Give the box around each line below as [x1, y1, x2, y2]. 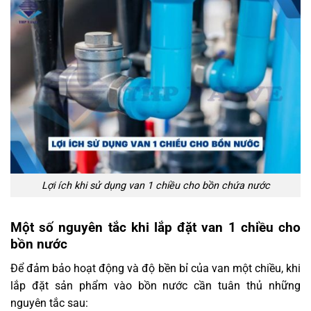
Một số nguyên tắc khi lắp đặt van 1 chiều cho [10, 219, 301, 236]
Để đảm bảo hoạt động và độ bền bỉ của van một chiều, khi [10, 261, 301, 275]
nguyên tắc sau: [10, 296, 88, 310]
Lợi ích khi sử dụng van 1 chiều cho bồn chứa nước [41, 179, 270, 192]
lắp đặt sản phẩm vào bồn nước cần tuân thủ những [10, 278, 301, 292]
